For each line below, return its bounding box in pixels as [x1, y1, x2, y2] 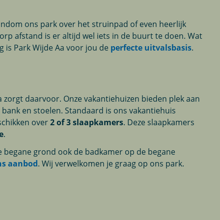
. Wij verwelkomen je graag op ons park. [38, 158, 187, 169]
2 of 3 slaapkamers [50, 116, 124, 128]
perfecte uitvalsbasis [110, 42, 192, 53]
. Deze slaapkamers [123, 116, 195, 128]
